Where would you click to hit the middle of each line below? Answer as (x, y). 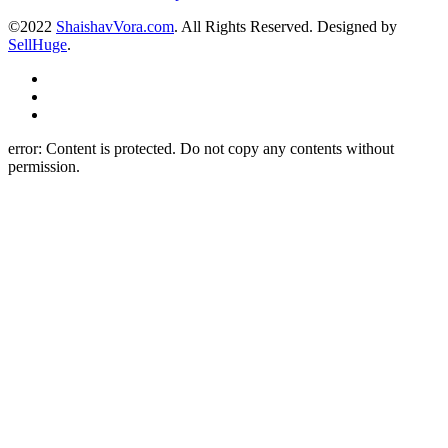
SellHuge (37, 44)
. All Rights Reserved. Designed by (285, 26)
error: (27, 148)
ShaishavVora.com (115, 26)
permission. (44, 166)
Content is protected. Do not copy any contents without (220, 148)
